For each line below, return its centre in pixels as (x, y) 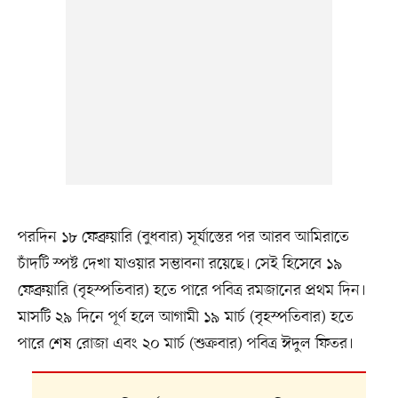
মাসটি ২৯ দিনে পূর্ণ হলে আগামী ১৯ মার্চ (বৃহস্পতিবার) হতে (185, 318)
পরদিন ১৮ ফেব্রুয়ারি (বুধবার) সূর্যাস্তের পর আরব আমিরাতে (183, 238)
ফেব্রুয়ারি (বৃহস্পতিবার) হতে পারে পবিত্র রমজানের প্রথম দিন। (191, 291)
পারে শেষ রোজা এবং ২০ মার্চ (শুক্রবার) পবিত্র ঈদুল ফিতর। (185, 344)
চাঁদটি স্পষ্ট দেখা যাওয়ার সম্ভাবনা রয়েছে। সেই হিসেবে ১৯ (180, 264)
